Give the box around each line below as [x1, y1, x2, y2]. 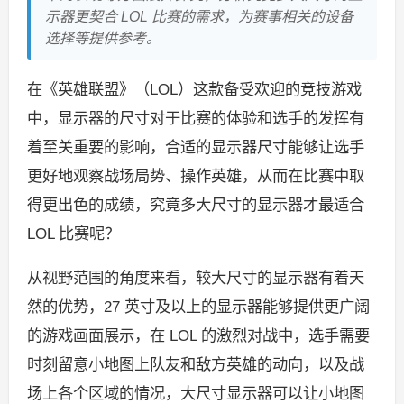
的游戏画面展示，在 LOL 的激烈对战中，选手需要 [26, 326, 370, 345]
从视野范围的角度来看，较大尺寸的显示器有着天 [26, 269, 364, 288]
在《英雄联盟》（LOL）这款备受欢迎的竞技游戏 [26, 79, 362, 98]
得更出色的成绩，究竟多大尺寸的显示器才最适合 [26, 195, 364, 214]
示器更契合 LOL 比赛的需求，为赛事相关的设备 [44, 8, 353, 24]
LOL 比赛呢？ [26, 224, 120, 243]
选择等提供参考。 [44, 30, 161, 46]
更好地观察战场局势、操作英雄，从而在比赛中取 [26, 166, 364, 185]
